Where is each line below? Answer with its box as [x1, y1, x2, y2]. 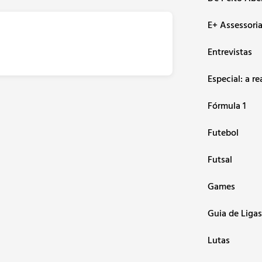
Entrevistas [207, 44, 252, 59]
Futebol [207, 125, 239, 140]
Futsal [207, 152, 232, 167]
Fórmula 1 [207, 98, 246, 113]
